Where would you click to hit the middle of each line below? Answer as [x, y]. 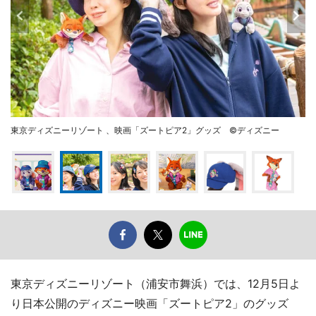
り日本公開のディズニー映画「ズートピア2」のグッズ [150, 304]
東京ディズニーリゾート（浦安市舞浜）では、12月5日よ [156, 284]
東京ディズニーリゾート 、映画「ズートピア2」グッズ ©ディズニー [145, 130]
